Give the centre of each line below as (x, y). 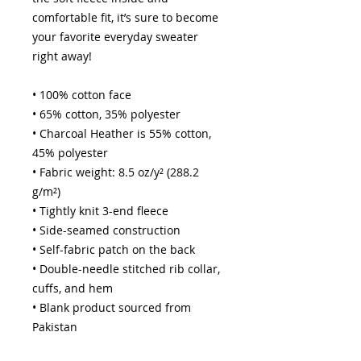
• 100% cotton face (82, 95)
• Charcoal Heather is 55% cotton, (122, 133)
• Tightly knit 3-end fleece (102, 211)
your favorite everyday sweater (115, 37)
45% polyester (70, 153)
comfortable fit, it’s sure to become (125, 17)
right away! (62, 56)
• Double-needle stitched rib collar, (126, 269)
